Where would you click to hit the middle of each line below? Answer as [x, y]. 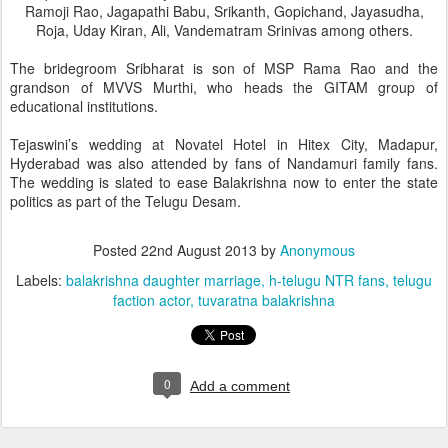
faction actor [151, 300]
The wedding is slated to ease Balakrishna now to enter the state [224, 182]
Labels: [41, 280]
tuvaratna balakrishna [266, 300]
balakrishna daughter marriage [163, 280]
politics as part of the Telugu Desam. [125, 201]
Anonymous [317, 250]
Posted [117, 250]
